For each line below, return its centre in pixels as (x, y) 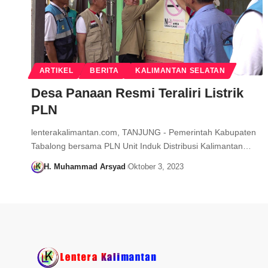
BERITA (104, 71)
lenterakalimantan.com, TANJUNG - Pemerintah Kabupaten (144, 133)
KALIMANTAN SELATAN (180, 71)
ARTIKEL (56, 71)
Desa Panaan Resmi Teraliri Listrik (137, 93)
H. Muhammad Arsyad (84, 167)
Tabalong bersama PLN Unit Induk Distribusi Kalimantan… (141, 146)
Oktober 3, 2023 (156, 167)
